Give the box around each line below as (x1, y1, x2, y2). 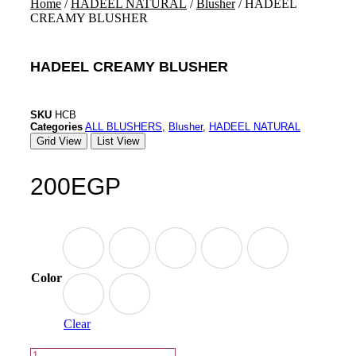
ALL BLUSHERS (85, 120, 162, 133)
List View (97, 134, 139, 147)
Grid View (37, 134, 81, 147)
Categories (30, 120, 83, 133)
